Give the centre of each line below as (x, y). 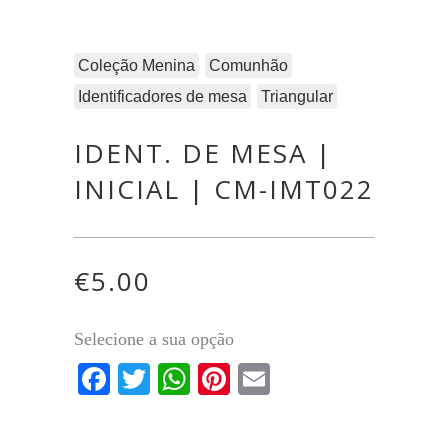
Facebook (181, 379)
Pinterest (293, 379)
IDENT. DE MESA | (203, 153)
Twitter (197, 379)
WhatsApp (264, 379)
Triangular (297, 96)
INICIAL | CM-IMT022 (224, 189)
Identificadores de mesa (162, 96)
